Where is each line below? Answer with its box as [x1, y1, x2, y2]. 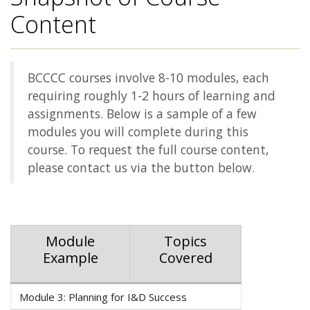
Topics [164, 232, 207, 250]
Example [42, 248, 98, 267]
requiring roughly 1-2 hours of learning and [28, 87, 275, 104]
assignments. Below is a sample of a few [28, 105, 257, 122]
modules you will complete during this [28, 123, 248, 140]
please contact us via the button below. [28, 159, 255, 176]
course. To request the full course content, [28, 141, 269, 158]
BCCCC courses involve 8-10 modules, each [28, 69, 269, 86]
